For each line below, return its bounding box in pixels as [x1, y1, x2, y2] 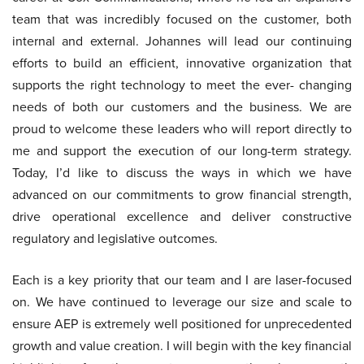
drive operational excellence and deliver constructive [12, 207, 352, 226]
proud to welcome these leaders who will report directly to [12, 119, 352, 138]
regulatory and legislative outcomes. [12, 229, 218, 248]
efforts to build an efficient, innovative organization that [12, 54, 352, 72]
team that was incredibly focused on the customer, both [12, 10, 352, 28]
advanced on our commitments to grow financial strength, [12, 185, 352, 204]
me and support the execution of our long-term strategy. [12, 141, 352, 160]
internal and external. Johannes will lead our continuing [12, 32, 352, 50]
